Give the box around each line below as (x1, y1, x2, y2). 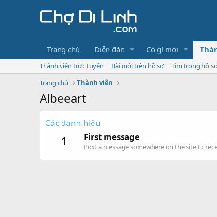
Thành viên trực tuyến (40, 62, 104, 70)
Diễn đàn (94, 45, 124, 54)
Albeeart (40, 90, 86, 106)
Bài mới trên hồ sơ (111, 62, 164, 70)
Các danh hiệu (45, 117, 101, 128)
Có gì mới (146, 45, 178, 54)
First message (84, 131, 139, 143)
